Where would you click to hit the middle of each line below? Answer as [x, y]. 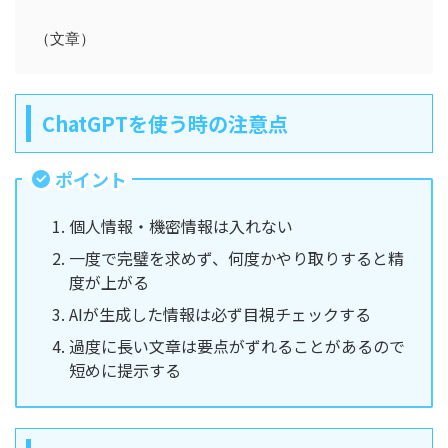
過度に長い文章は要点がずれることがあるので [237, 345]
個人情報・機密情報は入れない [181, 225]
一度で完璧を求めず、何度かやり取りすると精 [236, 257]
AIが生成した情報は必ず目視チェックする [220, 313]
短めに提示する [125, 369]
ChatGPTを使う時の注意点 [165, 123]
